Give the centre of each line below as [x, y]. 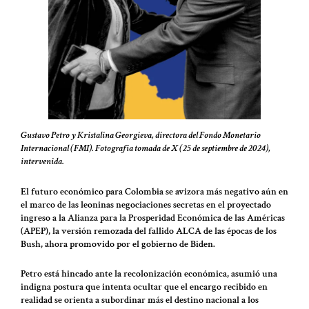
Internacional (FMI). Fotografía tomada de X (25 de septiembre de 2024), [146, 149]
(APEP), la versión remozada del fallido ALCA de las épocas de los [149, 231]
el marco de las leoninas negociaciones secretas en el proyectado [146, 205]
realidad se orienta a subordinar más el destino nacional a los [140, 300]
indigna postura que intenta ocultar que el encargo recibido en [144, 287]
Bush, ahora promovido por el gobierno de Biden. [118, 244]
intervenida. [42, 162]
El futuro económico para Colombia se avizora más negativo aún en [154, 191]
